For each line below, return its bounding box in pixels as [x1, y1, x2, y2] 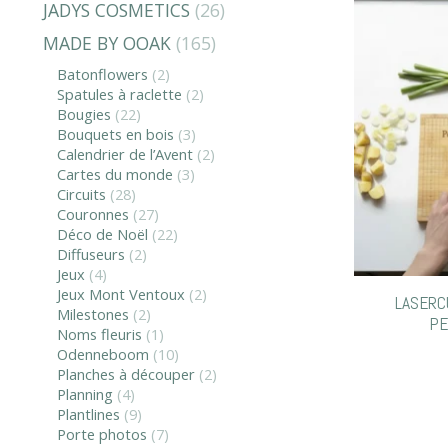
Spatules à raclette [56, 83, 182, 104]
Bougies [56, 103, 111, 124]
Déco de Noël [56, 223, 148, 244]
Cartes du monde [56, 163, 173, 184]
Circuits [56, 183, 106, 204]
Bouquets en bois [56, 123, 174, 144]
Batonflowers [56, 63, 148, 84]
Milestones [56, 303, 129, 324]
